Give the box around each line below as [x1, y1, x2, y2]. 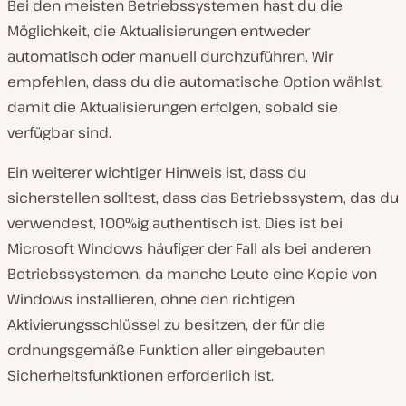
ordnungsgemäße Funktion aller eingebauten [7, 340, 325, 361]
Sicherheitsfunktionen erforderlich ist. [7, 365, 274, 386]
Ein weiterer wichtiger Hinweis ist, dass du [7, 162, 306, 183]
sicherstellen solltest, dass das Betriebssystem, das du [7, 188, 399, 208]
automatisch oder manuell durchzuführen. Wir [7, 46, 333, 67]
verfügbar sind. [7, 122, 111, 143]
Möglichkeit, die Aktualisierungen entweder [7, 21, 310, 42]
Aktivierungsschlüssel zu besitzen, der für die [7, 314, 325, 335]
